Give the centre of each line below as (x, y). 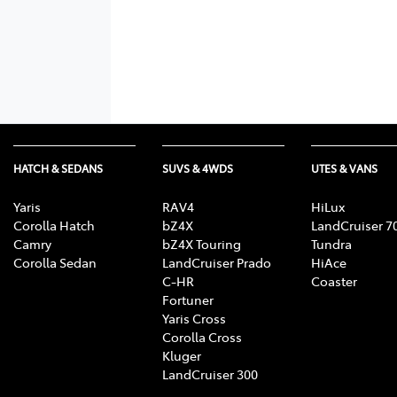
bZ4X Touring (202, 243)
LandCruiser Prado (217, 262)
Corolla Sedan (55, 262)
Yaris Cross (194, 318)
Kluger (182, 355)
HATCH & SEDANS (58, 168)
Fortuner (188, 299)
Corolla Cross (202, 336)
